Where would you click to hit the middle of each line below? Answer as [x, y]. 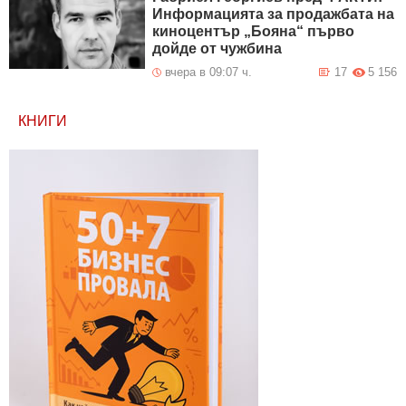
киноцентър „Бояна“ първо [254, 32]
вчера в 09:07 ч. [209, 72]
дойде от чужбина [217, 49]
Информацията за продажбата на [274, 14]
